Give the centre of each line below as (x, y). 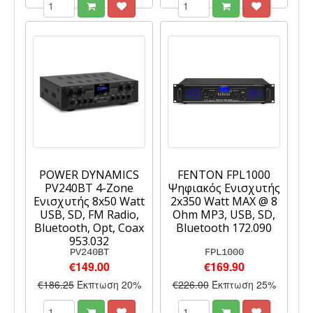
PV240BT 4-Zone (89, 188)
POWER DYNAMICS (89, 174)
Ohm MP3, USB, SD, (224, 214)
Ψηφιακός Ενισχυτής (224, 188)
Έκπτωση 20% (109, 284)
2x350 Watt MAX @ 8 (224, 201)
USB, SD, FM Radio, (89, 214)
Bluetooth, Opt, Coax (89, 227)
